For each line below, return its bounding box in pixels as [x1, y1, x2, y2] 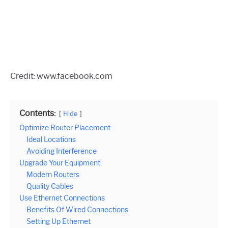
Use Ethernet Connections [19, 193, 105, 203]
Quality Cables [26, 181, 73, 191]
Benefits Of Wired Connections [26, 205, 128, 214]
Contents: [19, 108, 55, 118]
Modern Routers [26, 169, 79, 179]
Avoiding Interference [26, 146, 97, 156]
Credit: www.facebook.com [10, 71, 112, 81]
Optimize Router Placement [19, 123, 110, 132]
